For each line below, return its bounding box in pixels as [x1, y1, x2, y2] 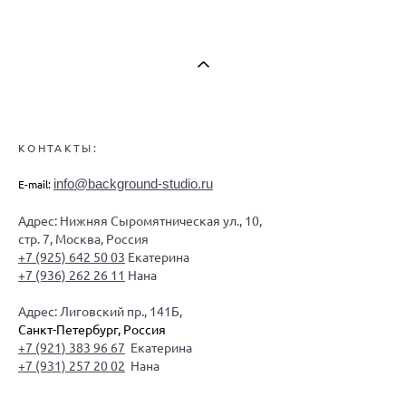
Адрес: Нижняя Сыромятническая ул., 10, [18, 212, 265, 228]
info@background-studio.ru [53, 174, 213, 193]
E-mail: [18, 178, 53, 190]
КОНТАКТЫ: [18, 141, 98, 154]
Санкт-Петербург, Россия [18, 321, 166, 337]
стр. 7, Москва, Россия [18, 230, 149, 246]
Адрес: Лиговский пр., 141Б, [18, 303, 185, 319]
